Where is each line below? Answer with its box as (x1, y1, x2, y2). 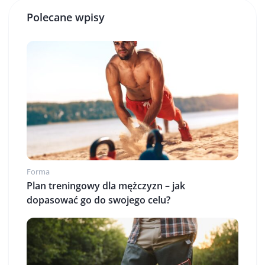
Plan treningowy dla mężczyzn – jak (27, 179, 185, 192)
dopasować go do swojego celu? (27, 193, 170, 206)
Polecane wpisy (27, 9, 105, 24)
